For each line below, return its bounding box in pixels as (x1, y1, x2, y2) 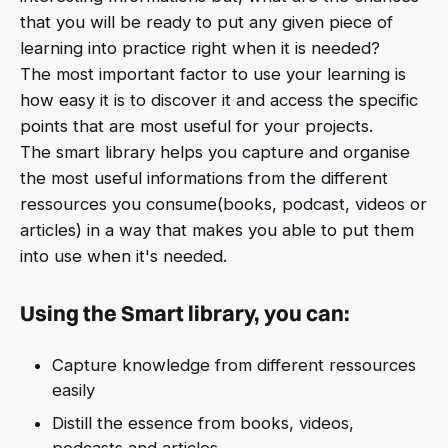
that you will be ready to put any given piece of (20, 11, 393, 32)
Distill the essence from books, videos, (52, 412, 354, 433)
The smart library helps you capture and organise (20, 141, 410, 162)
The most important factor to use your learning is (20, 63, 406, 84)
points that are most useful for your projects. (20, 115, 373, 136)
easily (52, 379, 95, 400)
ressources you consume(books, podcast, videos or (20, 193, 427, 214)
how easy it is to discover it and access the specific (20, 89, 418, 110)
